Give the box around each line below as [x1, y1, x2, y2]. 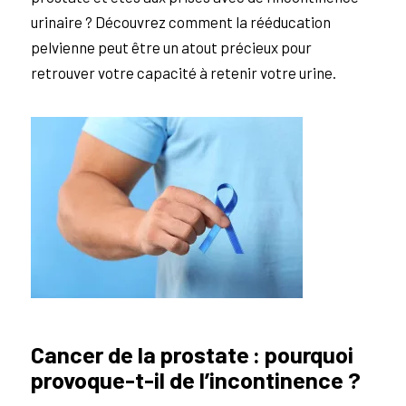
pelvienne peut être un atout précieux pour [30, 38, 312, 57]
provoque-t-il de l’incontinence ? [30, 364, 361, 393]
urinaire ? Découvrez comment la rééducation [30, 13, 331, 32]
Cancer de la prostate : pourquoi [30, 339, 353, 368]
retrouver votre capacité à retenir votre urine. [30, 63, 336, 82]
